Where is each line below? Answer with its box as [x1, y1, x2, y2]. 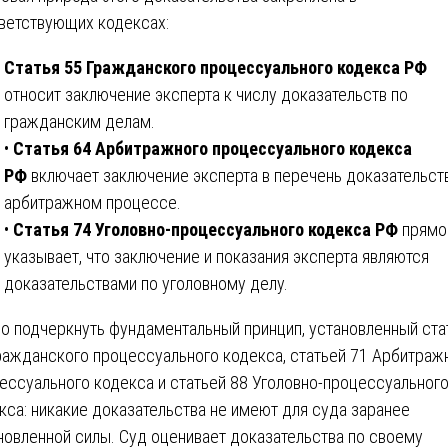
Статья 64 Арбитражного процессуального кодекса [13, 137, 412, 159]
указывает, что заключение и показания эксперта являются [4, 245, 429, 267]
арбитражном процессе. [4, 191, 181, 213]
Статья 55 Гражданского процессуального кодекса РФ [4, 56, 427, 78]
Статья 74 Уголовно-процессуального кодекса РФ [13, 218, 398, 240]
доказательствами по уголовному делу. [4, 272, 288, 294]
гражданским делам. [4, 110, 155, 132]
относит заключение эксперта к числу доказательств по [4, 83, 408, 105]
